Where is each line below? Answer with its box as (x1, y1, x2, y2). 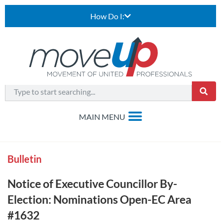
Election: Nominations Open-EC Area (7, 192, 191, 206)
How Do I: (90, 11, 124, 21)
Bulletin (7, 153, 41, 165)
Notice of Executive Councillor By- (7, 177, 177, 190)
